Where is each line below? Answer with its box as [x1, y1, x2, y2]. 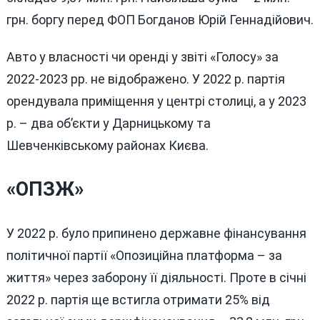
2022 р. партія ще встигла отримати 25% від [6, 291, 270, 307]
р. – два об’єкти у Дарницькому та [6, 116, 211, 131]
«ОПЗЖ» [6, 177, 84, 201]
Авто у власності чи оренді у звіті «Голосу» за [6, 49, 279, 65]
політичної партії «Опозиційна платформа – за [6, 247, 282, 263]
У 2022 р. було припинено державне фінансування [6, 225, 306, 241]
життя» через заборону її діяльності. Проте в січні [6, 269, 306, 285]
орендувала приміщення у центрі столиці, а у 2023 [6, 94, 306, 109]
